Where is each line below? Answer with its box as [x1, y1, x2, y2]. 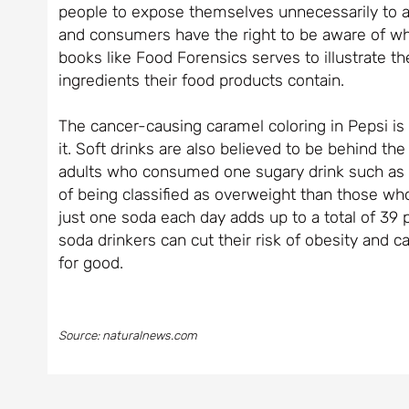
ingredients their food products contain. [58, 69, 344, 89]
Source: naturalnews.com [58, 329, 197, 343]
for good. [58, 252, 123, 272]
